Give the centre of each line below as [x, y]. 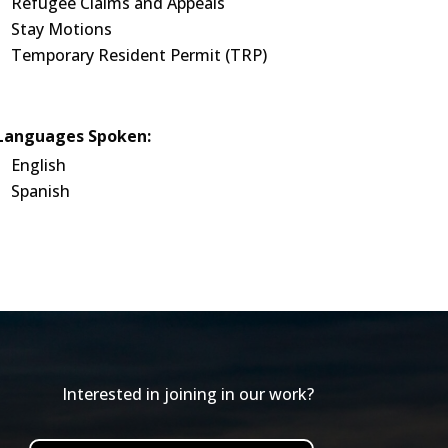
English [38, 165]
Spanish [40, 191]
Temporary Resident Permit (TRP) [138, 54]
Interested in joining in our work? [187, 393]
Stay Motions [61, 28]
